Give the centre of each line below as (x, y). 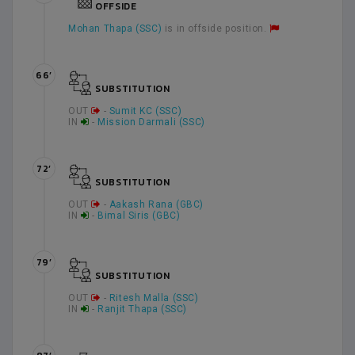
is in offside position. (216, 29)
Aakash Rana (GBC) (157, 204)
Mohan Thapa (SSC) (115, 29)
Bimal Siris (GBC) (139, 216)
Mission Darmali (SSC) (151, 122)
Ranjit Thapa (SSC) (143, 309)
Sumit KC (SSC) (145, 111)
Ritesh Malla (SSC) (154, 298)
